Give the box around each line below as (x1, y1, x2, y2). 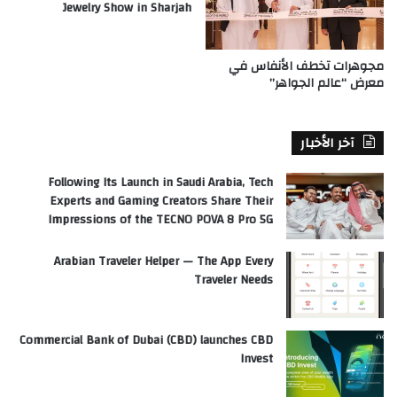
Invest (240, 347, 273, 371)
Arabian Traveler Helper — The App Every (54, 250, 273, 274)
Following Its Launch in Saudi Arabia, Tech (48, 171, 273, 195)
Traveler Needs (194, 269, 273, 292)
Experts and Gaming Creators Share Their (50, 190, 273, 214)
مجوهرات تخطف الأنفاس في (229, 55, 384, 79)
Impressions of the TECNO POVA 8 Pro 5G (48, 208, 273, 232)
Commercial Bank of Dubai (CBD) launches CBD (19, 329, 273, 353)
